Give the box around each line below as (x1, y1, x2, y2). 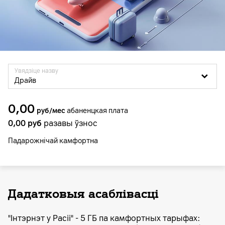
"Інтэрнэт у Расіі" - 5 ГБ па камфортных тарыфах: (8, 213, 200, 223)
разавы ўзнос (42, 118, 97, 128)
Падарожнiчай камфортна (8, 136, 98, 145)
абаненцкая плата (65, 106, 128, 115)
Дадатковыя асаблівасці (8, 186, 159, 201)
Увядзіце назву (15, 67, 58, 74)
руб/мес (37, 106, 65, 115)
